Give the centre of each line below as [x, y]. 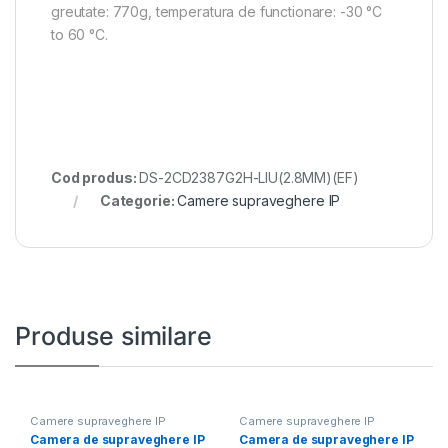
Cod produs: [95, 178]
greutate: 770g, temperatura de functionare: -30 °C [216, 12]
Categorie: [138, 201]
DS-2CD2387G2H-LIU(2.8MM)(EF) [249, 178]
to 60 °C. [79, 35]
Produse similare [113, 336]
